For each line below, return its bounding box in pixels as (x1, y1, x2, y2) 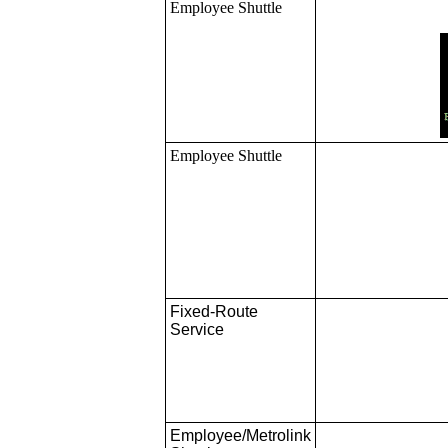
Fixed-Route (170, 303, 258, 320)
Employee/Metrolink (170, 427, 311, 444)
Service (170, 321, 224, 338)
